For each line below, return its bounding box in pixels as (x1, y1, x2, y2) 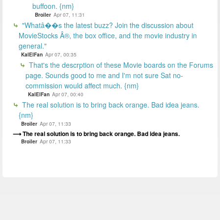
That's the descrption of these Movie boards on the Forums (27, 59, 213, 70)
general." (19, 40, 47, 51)
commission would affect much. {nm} (26, 80, 139, 90)
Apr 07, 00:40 (52, 90, 83, 98)
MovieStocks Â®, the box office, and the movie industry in (19, 30, 197, 40)
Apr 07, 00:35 (45, 51, 77, 58)
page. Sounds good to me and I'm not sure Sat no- (26, 70, 183, 80)
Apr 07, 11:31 (54, 11, 85, 18)
